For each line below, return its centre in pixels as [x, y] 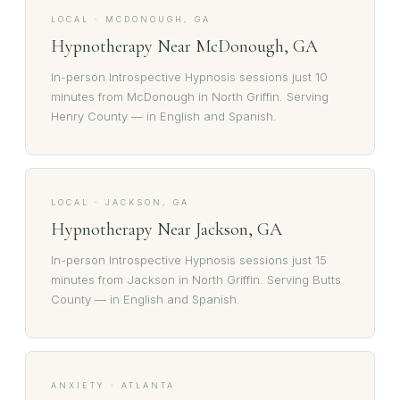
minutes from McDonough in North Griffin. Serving [190, 96]
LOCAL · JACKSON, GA [120, 202]
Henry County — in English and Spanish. [164, 116]
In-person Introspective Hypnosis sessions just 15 [189, 260]
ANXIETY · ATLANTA [113, 385]
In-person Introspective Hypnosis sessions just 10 [189, 77]
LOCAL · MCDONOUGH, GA [131, 19]
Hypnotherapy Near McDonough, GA [184, 46]
